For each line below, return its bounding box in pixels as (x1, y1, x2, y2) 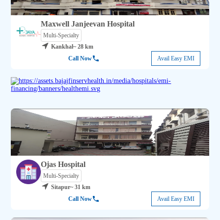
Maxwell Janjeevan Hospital (41, 20, 135, 28)
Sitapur (51, 184, 71, 191)
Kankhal (51, 43, 74, 51)
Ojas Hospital (41, 160, 86, 169)
